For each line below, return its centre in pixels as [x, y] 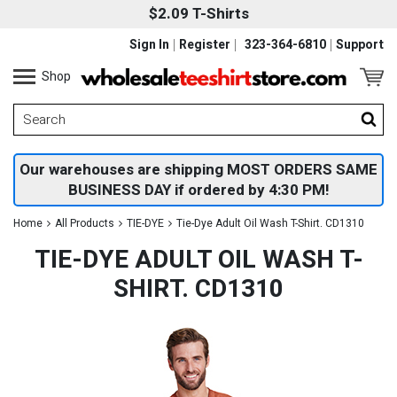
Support [360, 45]
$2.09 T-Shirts [198, 14]
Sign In [149, 45]
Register [205, 45]
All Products [85, 223]
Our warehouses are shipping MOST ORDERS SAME [198, 170]
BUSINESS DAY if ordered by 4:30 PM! [198, 190]
